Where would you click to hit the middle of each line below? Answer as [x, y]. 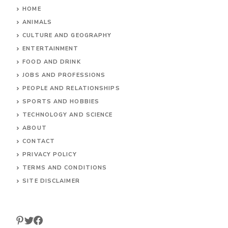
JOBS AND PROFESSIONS [64, 105]
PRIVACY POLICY [50, 185]
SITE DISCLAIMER [51, 211]
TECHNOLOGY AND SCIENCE [68, 145]
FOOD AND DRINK [52, 92]
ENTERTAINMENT [51, 79]
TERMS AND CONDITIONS [65, 198]
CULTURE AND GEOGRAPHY [67, 66]
